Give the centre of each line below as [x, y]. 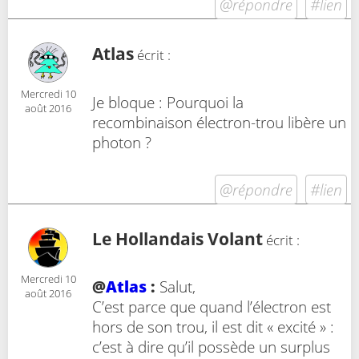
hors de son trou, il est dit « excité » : [213, 327]
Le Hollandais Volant [177, 238]
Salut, [175, 287]
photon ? [122, 142]
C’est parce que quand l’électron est [212, 307]
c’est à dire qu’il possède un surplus [211, 347]
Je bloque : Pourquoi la [168, 102]
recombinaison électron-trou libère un [219, 122]
